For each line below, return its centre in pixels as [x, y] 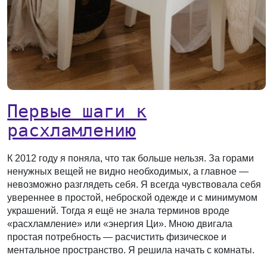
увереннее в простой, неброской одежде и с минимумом [133, 198]
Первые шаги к [77, 111]
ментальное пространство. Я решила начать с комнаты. [131, 250]
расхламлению [72, 131]
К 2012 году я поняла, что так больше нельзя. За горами [131, 159]
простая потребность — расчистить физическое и [117, 237]
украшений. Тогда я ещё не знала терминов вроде [119, 211]
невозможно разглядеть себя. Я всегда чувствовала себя [134, 185]
